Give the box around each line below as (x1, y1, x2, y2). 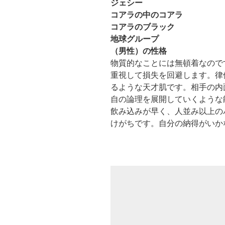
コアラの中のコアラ (110, 10, 183, 19)
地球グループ (110, 34, 159, 43)
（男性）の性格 (110, 46, 167, 55)
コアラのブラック (110, 22, 175, 31)
